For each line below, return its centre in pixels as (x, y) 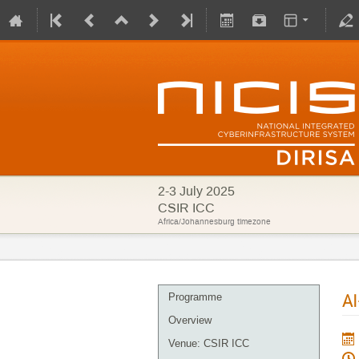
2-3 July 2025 (196, 191)
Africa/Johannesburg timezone (214, 222)
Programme (195, 297)
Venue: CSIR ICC (209, 343)
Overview (190, 320)
